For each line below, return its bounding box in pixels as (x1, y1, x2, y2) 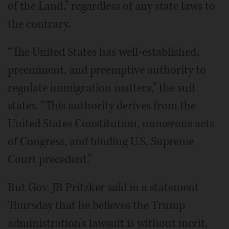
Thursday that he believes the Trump (8, 198, 185, 213)
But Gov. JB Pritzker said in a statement (8, 180, 199, 195)
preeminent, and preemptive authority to (8, 62, 206, 78)
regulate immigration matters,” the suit (8, 80, 196, 96)
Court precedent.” (8, 152, 92, 167)
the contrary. (8, 16, 71, 32)
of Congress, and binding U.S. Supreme (8, 134, 194, 149)
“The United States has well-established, (8, 44, 199, 60)
